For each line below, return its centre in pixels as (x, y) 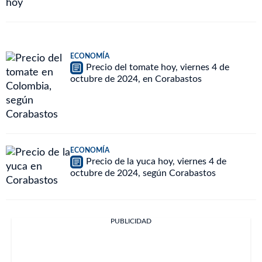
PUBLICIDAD (131, 221)
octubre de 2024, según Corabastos (143, 173)
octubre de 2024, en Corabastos (136, 79)
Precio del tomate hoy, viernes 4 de (158, 68)
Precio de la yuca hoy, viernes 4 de (156, 162)
